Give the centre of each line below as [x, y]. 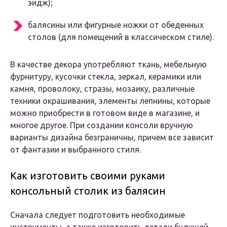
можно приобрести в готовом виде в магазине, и [105, 113]
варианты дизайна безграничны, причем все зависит [112, 138]
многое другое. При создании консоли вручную [102, 125]
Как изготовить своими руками [88, 176]
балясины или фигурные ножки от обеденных [116, 25]
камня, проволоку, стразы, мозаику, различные [102, 89]
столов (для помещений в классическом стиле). [121, 37]
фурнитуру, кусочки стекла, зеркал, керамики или [106, 77]
